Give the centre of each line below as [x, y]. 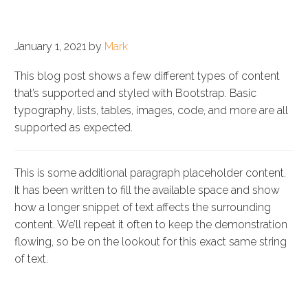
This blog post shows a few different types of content [147, 76]
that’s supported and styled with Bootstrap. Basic [135, 93]
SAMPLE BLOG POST [97, 11]
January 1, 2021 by [59, 47]
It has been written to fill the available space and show [147, 190]
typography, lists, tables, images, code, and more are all [151, 110]
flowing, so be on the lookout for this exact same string [151, 241]
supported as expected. [74, 127]
